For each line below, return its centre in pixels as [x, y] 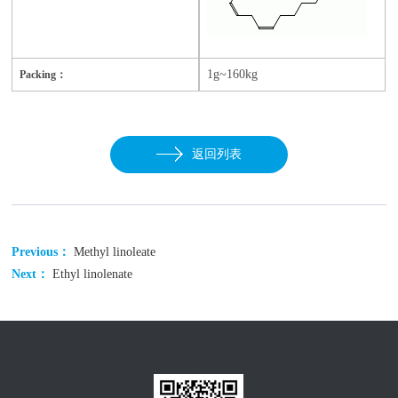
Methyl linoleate [115, 252]
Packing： [43, 75]
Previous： [43, 252]
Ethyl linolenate [93, 274]
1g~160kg [232, 74]
